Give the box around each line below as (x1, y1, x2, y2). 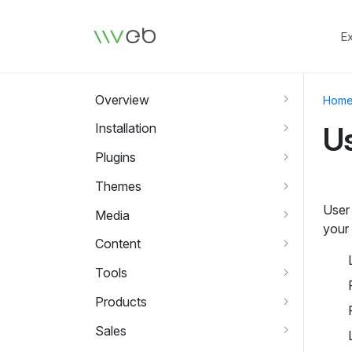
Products (95, 293, 148, 310)
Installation (95, 120, 157, 137)
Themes (95, 178, 142, 194)
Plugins (95, 148, 137, 165)
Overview (95, 91, 150, 108)
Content (95, 236, 141, 252)
